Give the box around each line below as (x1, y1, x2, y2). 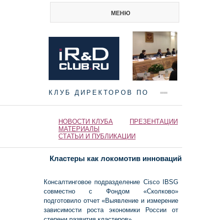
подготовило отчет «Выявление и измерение (44, 197, 178, 204)
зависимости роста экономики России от (44, 206, 178, 214)
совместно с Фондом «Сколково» (44, 188, 178, 195)
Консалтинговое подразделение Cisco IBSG (44, 178, 178, 186)
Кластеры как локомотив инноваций (49, 154, 182, 163)
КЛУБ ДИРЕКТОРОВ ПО (49, 89, 149, 96)
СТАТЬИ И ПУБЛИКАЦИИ (58, 133, 136, 140)
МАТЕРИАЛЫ (58, 125, 100, 133)
